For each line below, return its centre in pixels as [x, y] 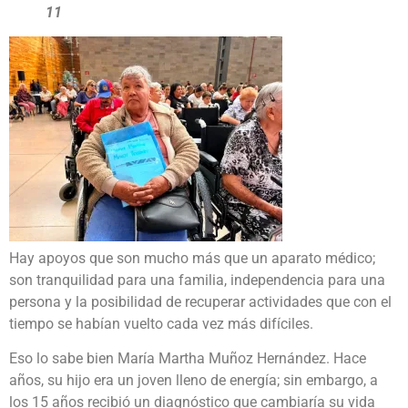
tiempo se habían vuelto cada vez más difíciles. [161, 323]
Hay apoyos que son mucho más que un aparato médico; [192, 258]
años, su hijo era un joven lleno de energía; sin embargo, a [194, 381]
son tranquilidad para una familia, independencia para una [197, 280]
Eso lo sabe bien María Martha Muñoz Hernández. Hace [188, 359]
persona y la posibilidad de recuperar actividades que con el [200, 301]
